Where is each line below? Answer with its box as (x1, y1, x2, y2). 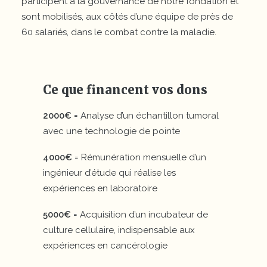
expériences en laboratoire (43, 183, 157, 194)
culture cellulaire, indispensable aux (43, 225, 195, 235)
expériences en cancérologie (43, 240, 167, 251)
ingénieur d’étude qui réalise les (43, 167, 176, 178)
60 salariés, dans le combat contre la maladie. (21, 27, 216, 38)
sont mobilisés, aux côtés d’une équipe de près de (21, 11, 233, 22)
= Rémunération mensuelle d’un (72, 152, 206, 163)
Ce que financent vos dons (43, 82, 207, 97)
